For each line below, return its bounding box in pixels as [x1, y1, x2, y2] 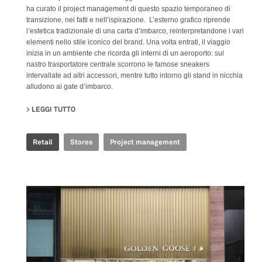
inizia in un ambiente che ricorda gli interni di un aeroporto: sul [26, 49, 224, 58]
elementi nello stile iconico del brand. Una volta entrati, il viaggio [26, 38, 230, 47]
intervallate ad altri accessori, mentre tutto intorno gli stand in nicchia [26, 71, 243, 80]
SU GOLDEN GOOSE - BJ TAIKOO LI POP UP [75, 105, 215, 115]
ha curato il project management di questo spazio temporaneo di [26, 5, 230, 13]
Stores [70, 137, 92, 147]
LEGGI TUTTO [32, 105, 75, 115]
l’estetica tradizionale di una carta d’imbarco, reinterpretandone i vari [26, 27, 244, 36]
